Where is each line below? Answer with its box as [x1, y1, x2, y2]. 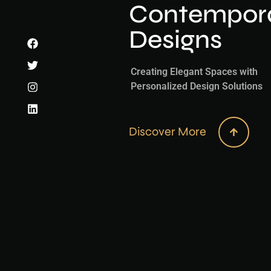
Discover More [128, 124, 206, 140]
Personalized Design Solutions [130, 80, 263, 92]
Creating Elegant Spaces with [130, 65, 258, 77]
